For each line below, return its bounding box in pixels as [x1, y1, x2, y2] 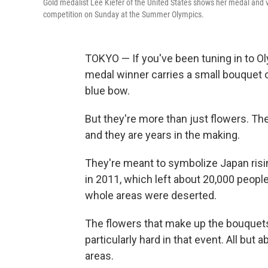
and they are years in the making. [85, 129, 240, 141]
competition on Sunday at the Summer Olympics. [43, 10, 204, 19]
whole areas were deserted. [85, 189, 217, 202]
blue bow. [85, 84, 130, 97]
